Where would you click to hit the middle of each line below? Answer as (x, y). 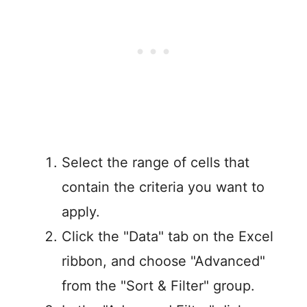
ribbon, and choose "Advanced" (163, 261)
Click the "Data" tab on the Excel (168, 237)
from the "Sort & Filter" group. (158, 286)
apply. (81, 212)
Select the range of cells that (156, 163)
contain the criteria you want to (163, 187)
